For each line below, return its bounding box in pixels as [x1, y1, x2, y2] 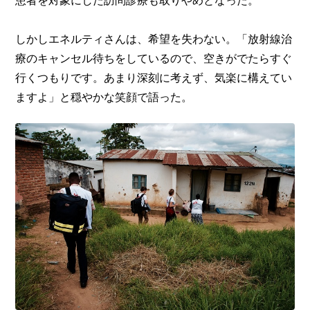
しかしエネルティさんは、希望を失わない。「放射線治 [15, 30, 292, 47]
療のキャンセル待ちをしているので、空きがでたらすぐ [15, 50, 292, 66]
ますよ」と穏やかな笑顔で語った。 [15, 89, 192, 105]
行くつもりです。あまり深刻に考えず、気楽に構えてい [15, 69, 292, 86]
